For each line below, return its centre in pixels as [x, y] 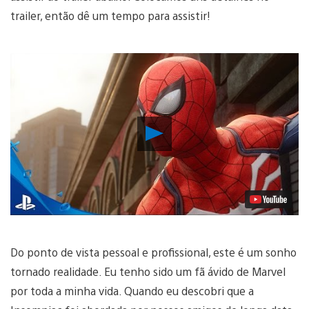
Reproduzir [195, 130]
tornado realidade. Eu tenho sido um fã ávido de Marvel [148, 271]
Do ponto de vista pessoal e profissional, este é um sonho [153, 252]
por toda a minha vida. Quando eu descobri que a [132, 290]
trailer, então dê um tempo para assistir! [110, 15]
